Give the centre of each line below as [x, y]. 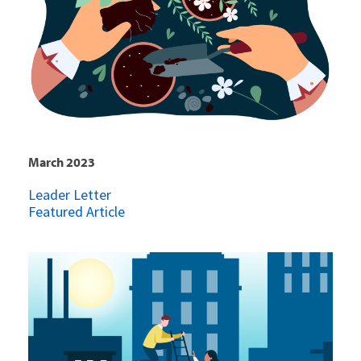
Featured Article [77, 212]
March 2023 [62, 162]
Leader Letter [70, 195]
